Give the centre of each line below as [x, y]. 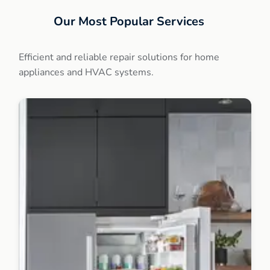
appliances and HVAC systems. [86, 72]
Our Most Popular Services [129, 21]
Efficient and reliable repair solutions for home [119, 57]
